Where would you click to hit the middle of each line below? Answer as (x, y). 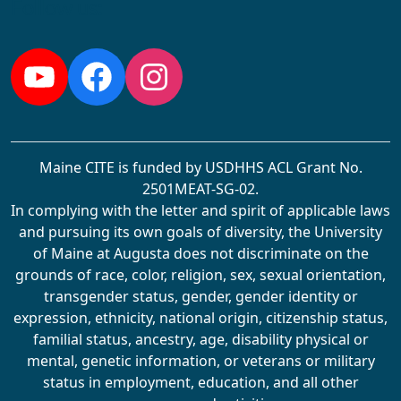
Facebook (167, 99)
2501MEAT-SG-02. (200, 189)
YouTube (102, 99)
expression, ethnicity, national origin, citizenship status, (200, 318)
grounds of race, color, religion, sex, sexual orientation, (200, 275)
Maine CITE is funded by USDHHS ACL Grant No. (200, 168)
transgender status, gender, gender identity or (200, 297)
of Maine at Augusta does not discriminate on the (200, 254)
